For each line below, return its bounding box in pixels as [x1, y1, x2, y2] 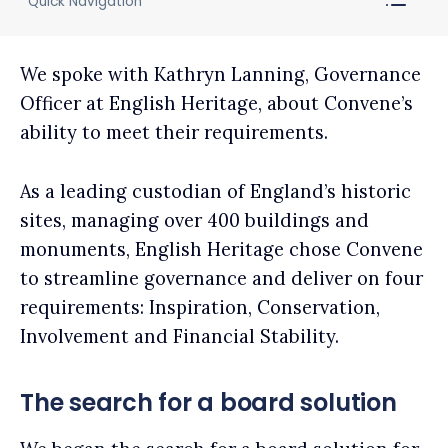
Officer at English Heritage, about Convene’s [20, 92, 413, 116]
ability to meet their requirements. [20, 121, 328, 145]
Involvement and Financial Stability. [20, 324, 339, 348]
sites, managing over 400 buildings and [20, 208, 369, 232]
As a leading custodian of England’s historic [20, 179, 411, 203]
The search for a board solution [20, 385, 397, 419]
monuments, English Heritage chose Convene [20, 237, 423, 261]
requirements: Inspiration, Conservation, [20, 295, 380, 319]
